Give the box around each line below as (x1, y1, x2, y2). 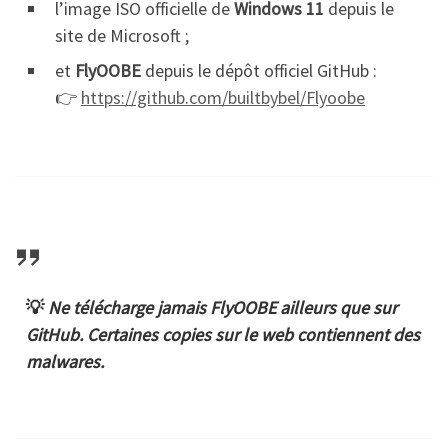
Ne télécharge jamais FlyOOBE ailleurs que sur (48, 296, 398, 320)
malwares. (26, 350, 105, 374)
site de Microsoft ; (55, 24, 189, 48)
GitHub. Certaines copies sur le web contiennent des (26, 323, 421, 347)
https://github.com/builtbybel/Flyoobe (81, 86, 365, 110)
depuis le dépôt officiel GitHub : (141, 59, 377, 83)
